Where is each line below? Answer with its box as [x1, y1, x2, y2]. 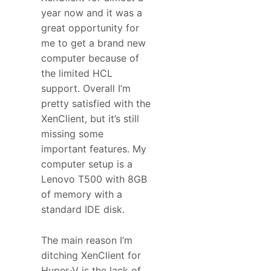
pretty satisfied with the [41, 97, 151, 110]
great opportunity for [41, 22, 139, 34]
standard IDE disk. [41, 203, 125, 216]
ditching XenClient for [41, 249, 141, 261]
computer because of [41, 52, 139, 65]
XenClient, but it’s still [41, 113, 139, 125]
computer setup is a [41, 158, 132, 171]
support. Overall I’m [41, 82, 131, 95]
